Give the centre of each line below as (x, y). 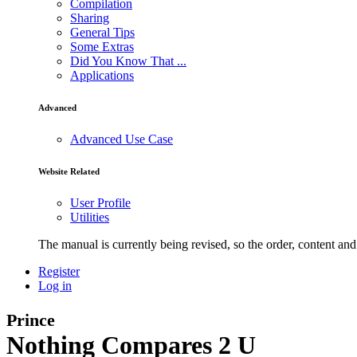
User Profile (100, 202)
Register (59, 271)
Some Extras (102, 46)
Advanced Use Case (122, 139)
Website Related (69, 171)
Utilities (90, 217)
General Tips (102, 32)
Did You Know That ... (128, 61)
